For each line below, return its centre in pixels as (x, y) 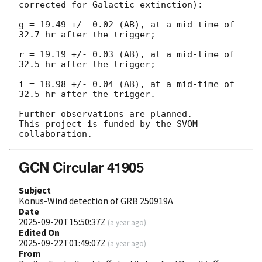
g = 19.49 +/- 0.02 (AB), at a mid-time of (127, 24)
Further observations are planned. (106, 114)
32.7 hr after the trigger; (87, 34)
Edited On (39, 232)
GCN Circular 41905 (81, 166)
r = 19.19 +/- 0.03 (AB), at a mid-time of (127, 54)
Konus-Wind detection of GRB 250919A (96, 200)
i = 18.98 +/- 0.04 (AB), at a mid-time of (127, 84)
